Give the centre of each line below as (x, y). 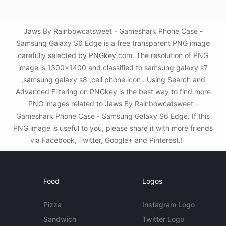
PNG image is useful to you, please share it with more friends (113, 128)
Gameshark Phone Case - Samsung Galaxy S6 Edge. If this (113, 116)
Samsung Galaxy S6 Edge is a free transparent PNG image (113, 43)
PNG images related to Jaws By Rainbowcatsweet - (113, 104)
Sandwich (60, 219)
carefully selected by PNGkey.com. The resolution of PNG (113, 55)
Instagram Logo (168, 205)
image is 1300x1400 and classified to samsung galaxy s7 (113, 68)
